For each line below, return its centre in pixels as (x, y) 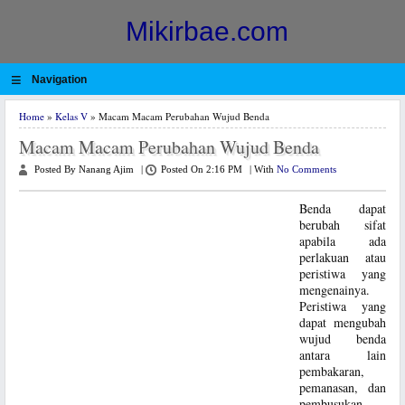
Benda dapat (343, 208)
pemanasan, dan (343, 387)
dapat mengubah (343, 322)
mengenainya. (334, 290)
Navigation (59, 80)
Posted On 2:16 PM (202, 170)
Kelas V (71, 116)
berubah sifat (343, 225)
